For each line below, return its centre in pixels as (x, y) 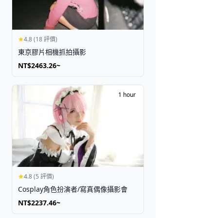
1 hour (127, 94)
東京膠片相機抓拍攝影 (52, 52)
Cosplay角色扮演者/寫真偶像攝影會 (73, 189)
